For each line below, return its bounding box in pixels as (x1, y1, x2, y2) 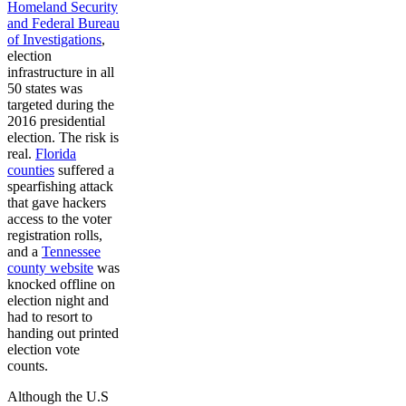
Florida (35, 146, 76, 161)
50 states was (7, 81, 82, 96)
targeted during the (7, 97, 114, 112)
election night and (7, 293, 109, 308)
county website (7, 260, 93, 275)
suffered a (54, 162, 114, 178)
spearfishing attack (7, 179, 113, 194)
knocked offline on (7, 276, 115, 292)
